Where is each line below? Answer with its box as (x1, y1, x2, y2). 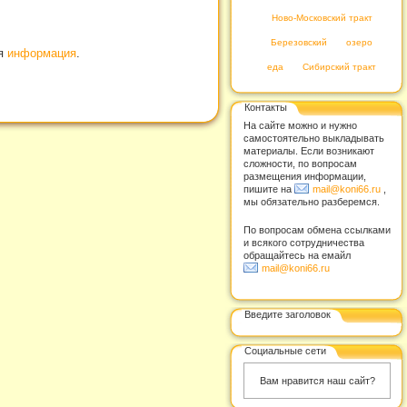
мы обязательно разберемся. (243, 196, 380, 207)
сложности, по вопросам (243, 158, 357, 169)
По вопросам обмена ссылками (243, 223, 391, 235)
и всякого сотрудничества (243, 236, 364, 248)
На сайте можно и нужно (243, 120, 357, 131)
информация (7, 45, 76, 60)
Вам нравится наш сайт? (259, 375, 375, 386)
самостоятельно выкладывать (243, 133, 384, 144)
